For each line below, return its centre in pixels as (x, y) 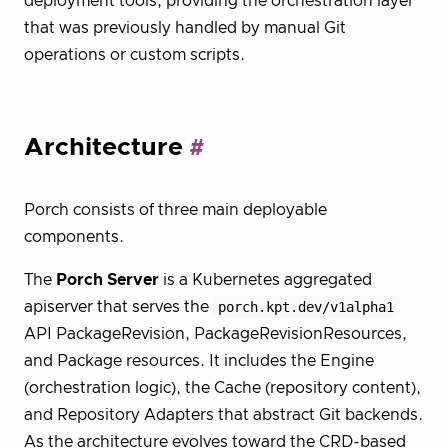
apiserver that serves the (118, 306)
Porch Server (107, 279)
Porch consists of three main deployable (175, 209)
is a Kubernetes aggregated (265, 279)
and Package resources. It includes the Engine (199, 360)
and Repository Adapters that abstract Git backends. (223, 414)
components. (74, 236)
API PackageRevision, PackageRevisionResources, (215, 333)
